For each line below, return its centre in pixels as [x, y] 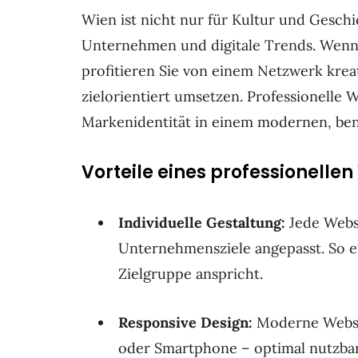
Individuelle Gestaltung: [202, 222]
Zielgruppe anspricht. [191, 273]
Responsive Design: [185, 323]
